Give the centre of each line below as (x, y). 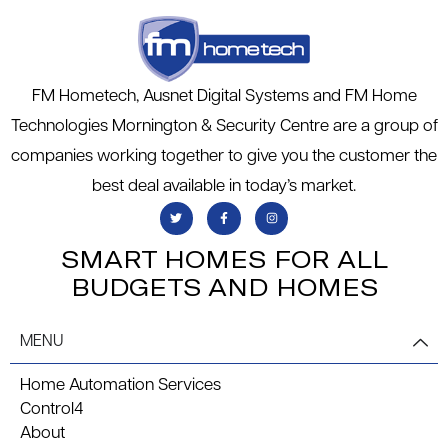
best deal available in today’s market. (224, 186)
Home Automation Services (120, 386)
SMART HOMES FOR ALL (224, 259)
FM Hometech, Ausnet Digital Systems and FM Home (224, 96)
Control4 (51, 410)
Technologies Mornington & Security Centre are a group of (224, 126)
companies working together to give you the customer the (224, 156)
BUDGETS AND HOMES (224, 287)
